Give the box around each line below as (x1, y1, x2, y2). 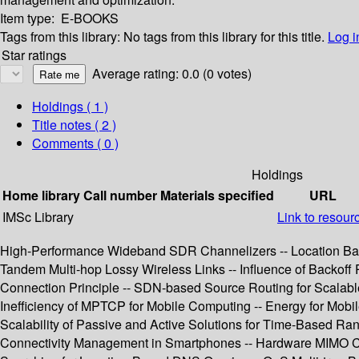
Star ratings (2, 46, 67, 65)
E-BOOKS (61, 9, 119, 28)
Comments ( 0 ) (32, 134, 119, 153)
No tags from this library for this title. (123, 27, 325, 46)
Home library (2, 186, 80, 205)
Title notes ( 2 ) (32, 115, 116, 135)
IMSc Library (2, 208, 74, 227)
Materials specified (160, 186, 274, 205)
